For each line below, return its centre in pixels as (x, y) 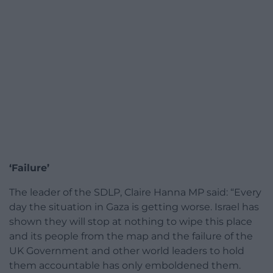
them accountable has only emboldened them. (125, 266)
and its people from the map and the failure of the (131, 236)
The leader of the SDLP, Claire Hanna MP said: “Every (135, 193)
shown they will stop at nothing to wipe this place (131, 222)
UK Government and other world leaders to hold (127, 251)
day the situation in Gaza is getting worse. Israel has (134, 207)
